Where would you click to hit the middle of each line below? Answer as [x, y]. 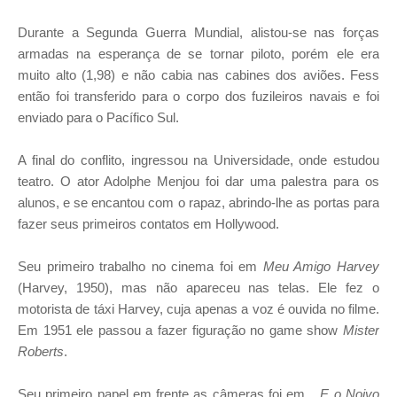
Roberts [41, 352]
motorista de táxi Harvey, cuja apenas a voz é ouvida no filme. [198, 309]
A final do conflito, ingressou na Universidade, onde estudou [198, 160]
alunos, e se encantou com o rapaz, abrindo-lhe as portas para [198, 203]
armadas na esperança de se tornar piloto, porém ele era [198, 54]
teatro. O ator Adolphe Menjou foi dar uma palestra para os [198, 182]
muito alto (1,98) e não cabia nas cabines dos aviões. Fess [198, 75]
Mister [361, 331]
